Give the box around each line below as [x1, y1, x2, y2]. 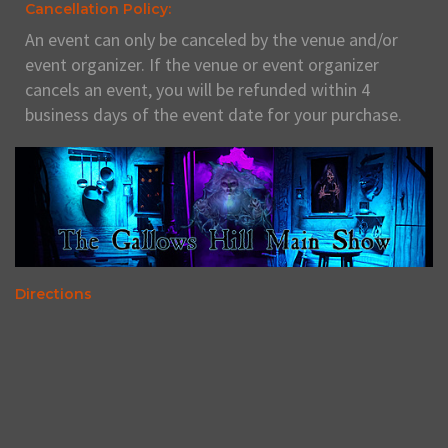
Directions [15, 284, 92, 303]
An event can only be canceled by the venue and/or [25, 27, 398, 51]
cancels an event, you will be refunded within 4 [25, 77, 370, 101]
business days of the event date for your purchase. [25, 102, 402, 126]
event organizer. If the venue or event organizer [25, 52, 379, 76]
